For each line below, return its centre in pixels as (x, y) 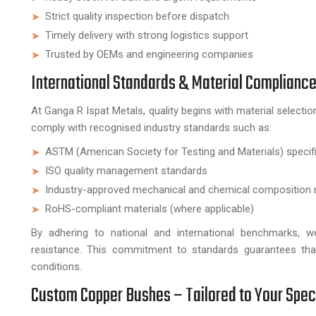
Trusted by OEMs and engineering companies (149, 54)
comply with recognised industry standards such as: (151, 128)
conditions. (56, 267)
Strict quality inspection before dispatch (137, 16)
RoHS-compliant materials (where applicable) (150, 209)
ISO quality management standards (126, 171)
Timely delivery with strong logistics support (147, 35)
